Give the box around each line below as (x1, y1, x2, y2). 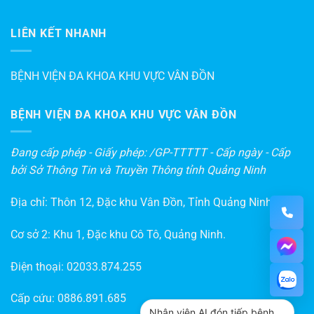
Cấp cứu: (11, 292, 57, 306)
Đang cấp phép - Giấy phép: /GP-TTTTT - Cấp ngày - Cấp (11, 146, 290, 160)
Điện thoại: (11, 259, 67, 273)
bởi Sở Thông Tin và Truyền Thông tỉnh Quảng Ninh (11, 163, 266, 177)
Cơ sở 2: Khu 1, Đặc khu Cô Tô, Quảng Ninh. (11, 227, 226, 241)
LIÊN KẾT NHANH (11, 27, 107, 41)
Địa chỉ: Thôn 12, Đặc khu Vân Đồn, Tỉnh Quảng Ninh (11, 196, 272, 209)
